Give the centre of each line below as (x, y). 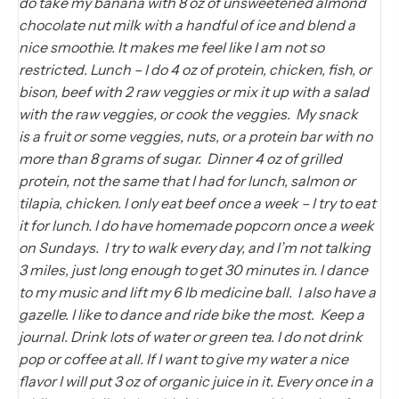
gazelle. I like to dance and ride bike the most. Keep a (191, 314)
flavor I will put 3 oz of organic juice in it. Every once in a (196, 381)
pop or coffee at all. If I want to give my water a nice (183, 358)
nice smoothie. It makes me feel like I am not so (171, 47)
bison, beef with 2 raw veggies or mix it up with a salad (194, 91)
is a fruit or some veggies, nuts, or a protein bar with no (195, 136)
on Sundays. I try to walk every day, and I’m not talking (195, 247)
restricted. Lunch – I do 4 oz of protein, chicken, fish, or (195, 69)
